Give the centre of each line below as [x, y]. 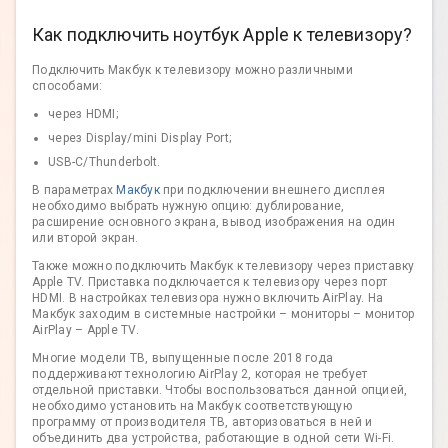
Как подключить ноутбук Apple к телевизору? [222, 35]
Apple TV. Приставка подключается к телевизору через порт [209, 282]
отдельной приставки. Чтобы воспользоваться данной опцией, [220, 390]
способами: [67, 86]
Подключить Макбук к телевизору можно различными [192, 70]
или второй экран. [85, 238]
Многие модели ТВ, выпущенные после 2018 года [182, 358]
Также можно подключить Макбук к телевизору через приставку [223, 266]
